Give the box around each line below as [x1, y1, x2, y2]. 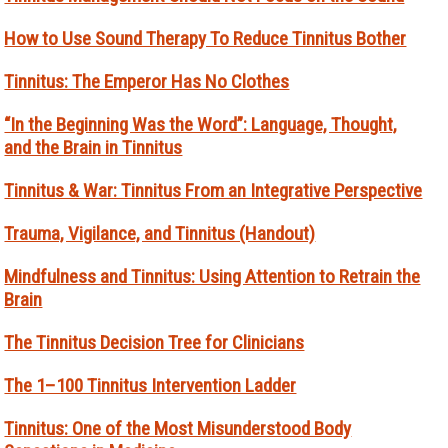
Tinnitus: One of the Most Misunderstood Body [4, 416, 352, 440]
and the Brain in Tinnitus [4, 135, 183, 159]
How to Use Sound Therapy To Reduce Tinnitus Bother [4, 26, 407, 50]
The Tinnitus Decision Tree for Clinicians [4, 330, 305, 354]
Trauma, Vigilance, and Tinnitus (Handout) [4, 221, 316, 245]
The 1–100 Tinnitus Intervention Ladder [4, 373, 297, 397]
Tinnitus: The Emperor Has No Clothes [4, 69, 290, 93]
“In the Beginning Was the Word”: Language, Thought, [4, 112, 398, 136]
